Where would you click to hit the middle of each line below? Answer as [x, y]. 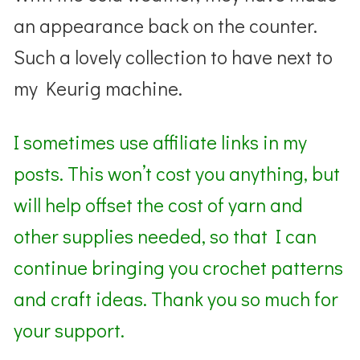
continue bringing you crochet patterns [179, 268]
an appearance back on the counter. [166, 26]
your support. [70, 330]
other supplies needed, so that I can [166, 236]
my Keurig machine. [98, 88]
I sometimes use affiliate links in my [161, 142]
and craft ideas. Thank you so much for [176, 299]
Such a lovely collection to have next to [174, 57]
